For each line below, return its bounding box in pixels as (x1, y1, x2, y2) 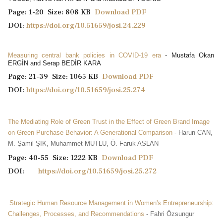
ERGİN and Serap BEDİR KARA (8, 59, 101, 67)
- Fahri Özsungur (144, 210, 194, 218)
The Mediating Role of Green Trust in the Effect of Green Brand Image (8, 117, 210, 125)
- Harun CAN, (174, 128, 213, 136)
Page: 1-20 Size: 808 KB (8, 7, 95, 17)
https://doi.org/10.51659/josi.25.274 (26, 85, 145, 95)
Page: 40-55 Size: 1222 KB (8, 153, 102, 163)
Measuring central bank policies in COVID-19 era (8, 51, 166, 59)
